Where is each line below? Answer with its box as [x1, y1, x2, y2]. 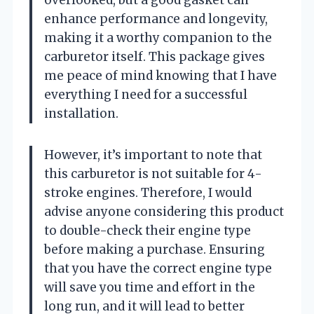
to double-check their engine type [44, 222, 251, 238]
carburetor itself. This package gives [44, 48, 265, 64]
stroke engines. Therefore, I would [44, 184, 252, 200]
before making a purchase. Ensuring [44, 241, 265, 257]
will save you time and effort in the [44, 279, 255, 295]
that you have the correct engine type [44, 260, 272, 276]
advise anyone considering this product [44, 203, 284, 219]
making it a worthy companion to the [44, 29, 272, 46]
